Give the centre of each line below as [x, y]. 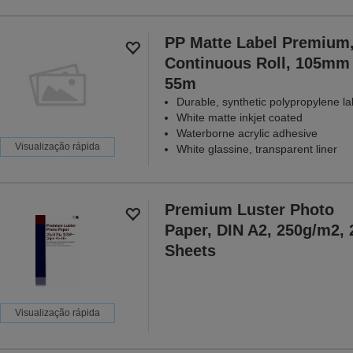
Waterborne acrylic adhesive [247, 134]
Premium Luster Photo [249, 209]
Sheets [190, 250]
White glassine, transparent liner [256, 149]
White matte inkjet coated [239, 118]
